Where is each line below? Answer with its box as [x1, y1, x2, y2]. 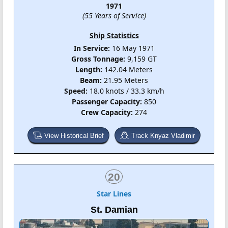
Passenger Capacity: [72, 96, 142, 106]
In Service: [73, 43, 110, 53]
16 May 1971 [109, 43, 155, 53]
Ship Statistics [89, 30, 139, 40]
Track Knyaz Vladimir [131, 131, 195, 139]
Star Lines [97, 189, 131, 199]
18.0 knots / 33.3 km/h [87, 85, 164, 96]
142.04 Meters [102, 64, 153, 74]
